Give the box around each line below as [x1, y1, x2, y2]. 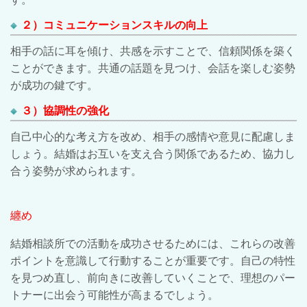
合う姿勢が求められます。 [10, 165, 142, 177]
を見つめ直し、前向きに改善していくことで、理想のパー [10, 272, 295, 284]
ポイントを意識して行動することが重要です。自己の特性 [10, 255, 295, 267]
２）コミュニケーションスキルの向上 [21, 19, 208, 31]
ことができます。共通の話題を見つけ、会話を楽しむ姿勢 [10, 62, 295, 74]
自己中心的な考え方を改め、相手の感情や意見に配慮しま [10, 131, 295, 143]
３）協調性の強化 [21, 105, 109, 116]
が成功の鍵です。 [10, 79, 98, 91]
